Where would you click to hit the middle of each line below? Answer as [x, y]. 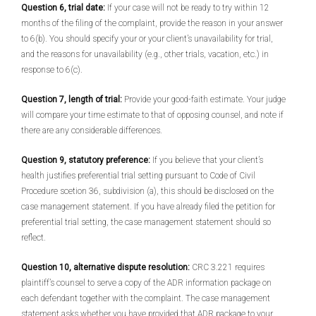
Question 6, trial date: [64, 8]
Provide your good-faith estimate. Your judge [204, 99]
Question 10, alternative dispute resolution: [105, 267]
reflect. [34, 238]
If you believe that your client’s [208, 160]
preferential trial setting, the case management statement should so [146, 222]
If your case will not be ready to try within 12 [188, 8]
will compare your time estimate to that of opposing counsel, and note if [152, 115]
